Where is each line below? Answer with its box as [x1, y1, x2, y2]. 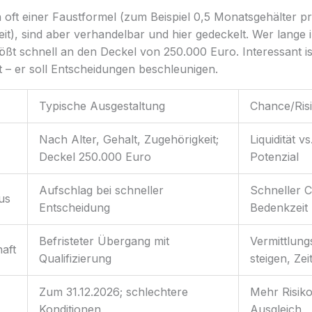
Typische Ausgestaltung [38, 98, 165, 113]
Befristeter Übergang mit [38, 233, 169, 248]
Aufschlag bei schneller [38, 182, 164, 197]
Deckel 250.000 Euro [38, 149, 151, 164]
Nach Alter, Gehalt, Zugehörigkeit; [38, 132, 219, 146]
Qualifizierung [38, 251, 111, 265]
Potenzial [249, 149, 299, 164]
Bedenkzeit [249, 200, 308, 214]
